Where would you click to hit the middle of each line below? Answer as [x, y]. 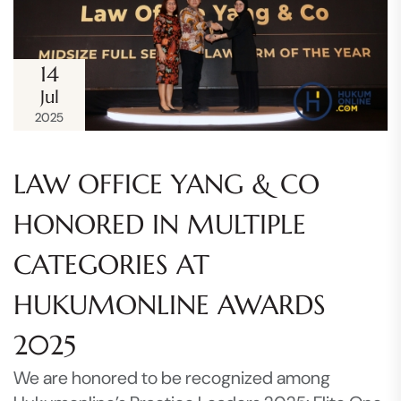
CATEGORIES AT [111, 264]
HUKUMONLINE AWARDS [170, 304]
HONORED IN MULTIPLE [160, 224]
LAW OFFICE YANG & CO [166, 183]
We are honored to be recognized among [172, 377]
